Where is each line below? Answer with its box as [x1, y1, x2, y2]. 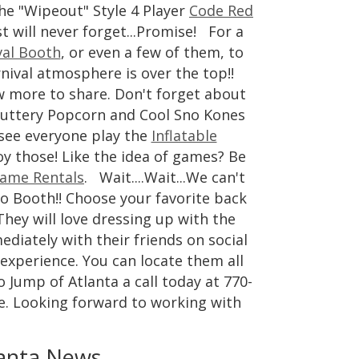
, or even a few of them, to [60, 42, 244, 62]
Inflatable [151, 126, 217, 145]
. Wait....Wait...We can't [84, 167, 245, 187]
